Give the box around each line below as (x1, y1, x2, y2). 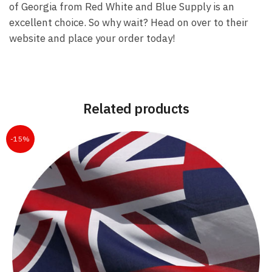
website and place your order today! (9, 31, 175, 45)
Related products (83, 99, 189, 117)
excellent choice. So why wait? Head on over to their (9, 15, 248, 29)
